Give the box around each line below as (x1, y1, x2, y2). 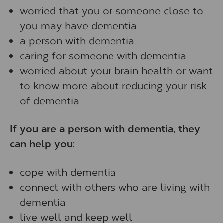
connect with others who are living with (20, 180, 210, 193)
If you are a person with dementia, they (10, 121, 200, 135)
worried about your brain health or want (20, 63, 213, 77)
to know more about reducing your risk (20, 78, 207, 92)
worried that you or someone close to (20, 3, 203, 17)
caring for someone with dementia (20, 48, 186, 62)
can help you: (10, 136, 75, 150)
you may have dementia (20, 18, 137, 32)
